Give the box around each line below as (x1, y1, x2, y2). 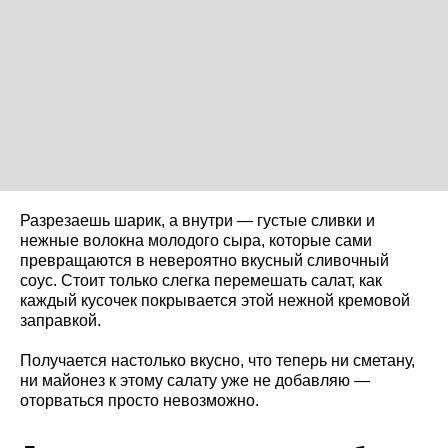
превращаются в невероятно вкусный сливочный (20, 251, 389, 269)
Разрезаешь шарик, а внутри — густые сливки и (20, 211, 375, 229)
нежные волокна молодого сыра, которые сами (20, 231, 372, 249)
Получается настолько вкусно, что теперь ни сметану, (20, 351, 415, 369)
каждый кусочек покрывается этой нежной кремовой (20, 291, 410, 309)
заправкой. (20, 311, 101, 329)
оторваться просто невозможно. (20, 391, 259, 409)
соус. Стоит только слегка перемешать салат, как (20, 271, 382, 289)
